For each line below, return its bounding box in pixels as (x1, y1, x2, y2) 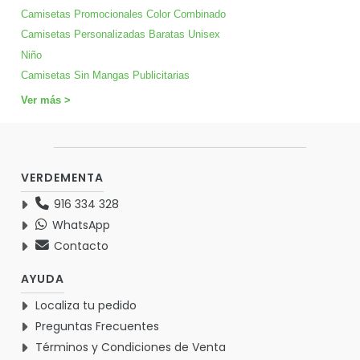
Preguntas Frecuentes (35, 318, 159, 335)
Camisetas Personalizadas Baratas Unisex (21, 28, 220, 41)
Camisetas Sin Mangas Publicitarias (21, 69, 190, 82)
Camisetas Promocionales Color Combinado (21, 7, 226, 20)
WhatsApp (49, 217, 110, 234)
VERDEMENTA (21, 170, 104, 186)
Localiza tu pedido (35, 297, 137, 314)
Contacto (51, 238, 108, 255)
